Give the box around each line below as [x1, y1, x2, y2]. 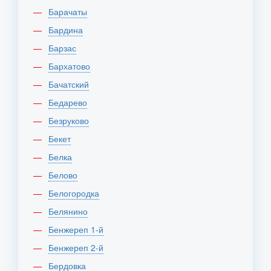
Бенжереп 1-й [54, 223, 103, 235]
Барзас [54, 42, 76, 54]
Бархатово [54, 60, 90, 72]
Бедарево [54, 96, 87, 108]
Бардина [54, 24, 83, 36]
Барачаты [54, 5, 87, 18]
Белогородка [54, 187, 99, 199]
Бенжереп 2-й [54, 241, 103, 253]
